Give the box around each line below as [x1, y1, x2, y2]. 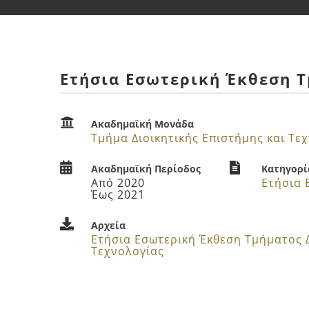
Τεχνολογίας [91, 243, 165, 259]
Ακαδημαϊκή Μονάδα [91, 117, 195, 130]
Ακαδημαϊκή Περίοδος [91, 161, 201, 175]
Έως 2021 [91, 186, 146, 202]
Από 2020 [91, 175, 146, 190]
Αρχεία [91, 218, 126, 232]
